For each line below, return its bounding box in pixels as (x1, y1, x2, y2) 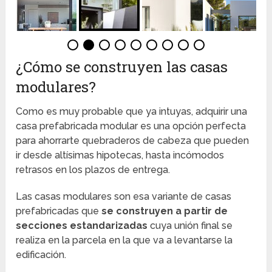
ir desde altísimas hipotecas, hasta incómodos (16, 149, 225, 161)
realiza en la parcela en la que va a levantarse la (16, 234, 233, 246)
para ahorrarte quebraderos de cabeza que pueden (16, 135, 250, 147)
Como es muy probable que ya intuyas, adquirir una (16, 106, 248, 118)
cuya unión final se (148, 220, 233, 232)
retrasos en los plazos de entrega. (16, 164, 171, 176)
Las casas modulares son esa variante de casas (16, 191, 232, 203)
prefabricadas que (16, 205, 102, 217)
